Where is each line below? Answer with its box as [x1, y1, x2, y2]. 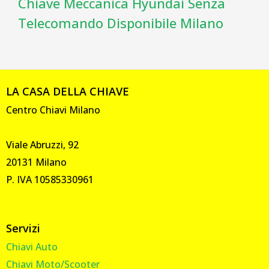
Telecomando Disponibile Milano [17, 13, 223, 32]
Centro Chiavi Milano [6, 103, 100, 117]
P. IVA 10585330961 [6, 173, 94, 187]
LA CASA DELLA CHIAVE [6, 84, 129, 99]
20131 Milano [6, 156, 67, 169]
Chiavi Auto [6, 240, 58, 254]
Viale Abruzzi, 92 [6, 138, 79, 152]
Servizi [6, 221, 40, 236]
